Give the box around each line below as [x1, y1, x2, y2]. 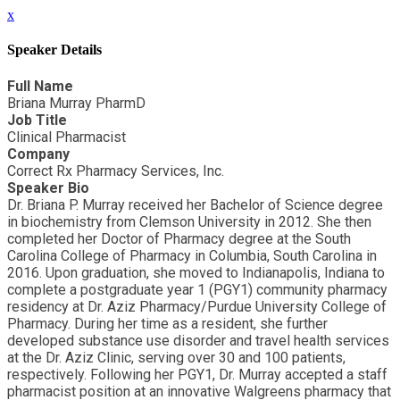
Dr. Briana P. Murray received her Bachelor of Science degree [7, 196, 383, 213]
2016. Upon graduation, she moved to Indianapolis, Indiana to [7, 263, 385, 281]
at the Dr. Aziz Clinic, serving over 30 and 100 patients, [7, 348, 346, 366]
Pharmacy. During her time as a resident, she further [7, 314, 328, 332]
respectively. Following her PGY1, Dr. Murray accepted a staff [7, 365, 387, 383]
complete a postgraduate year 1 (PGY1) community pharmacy [7, 280, 387, 298]
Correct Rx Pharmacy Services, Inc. [7, 162, 224, 179]
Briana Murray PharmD [7, 94, 146, 112]
